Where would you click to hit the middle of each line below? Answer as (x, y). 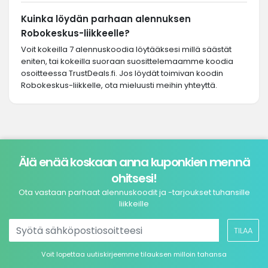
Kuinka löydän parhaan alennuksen (106, 19)
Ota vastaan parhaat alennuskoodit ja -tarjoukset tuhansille (134, 192)
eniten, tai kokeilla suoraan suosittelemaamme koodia (127, 61)
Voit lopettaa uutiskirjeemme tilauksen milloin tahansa (134, 254)
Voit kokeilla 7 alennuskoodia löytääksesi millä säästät (126, 49)
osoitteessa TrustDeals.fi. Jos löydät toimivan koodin (122, 73)
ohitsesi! (134, 178)
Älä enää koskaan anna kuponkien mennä (134, 162)
